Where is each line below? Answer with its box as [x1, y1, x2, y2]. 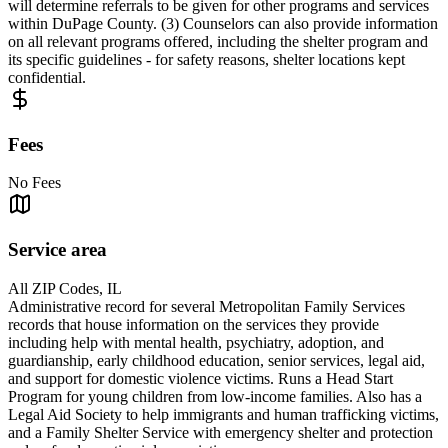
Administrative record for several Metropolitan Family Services [8, 297, 405, 315]
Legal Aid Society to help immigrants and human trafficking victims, [8, 405, 439, 423]
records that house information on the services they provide [8, 315, 379, 333]
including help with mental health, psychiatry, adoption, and [8, 333, 384, 351]
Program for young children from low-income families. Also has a [8, 387, 422, 405]
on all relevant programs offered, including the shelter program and [8, 32, 428, 50]
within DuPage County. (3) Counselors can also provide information [8, 14, 438, 32]
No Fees [8, 174, 61, 192]
